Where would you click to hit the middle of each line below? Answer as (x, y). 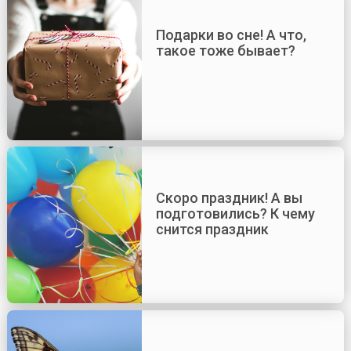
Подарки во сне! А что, (231, 34)
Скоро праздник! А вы (229, 198)
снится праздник (212, 230)
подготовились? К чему (235, 214)
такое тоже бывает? (225, 50)
